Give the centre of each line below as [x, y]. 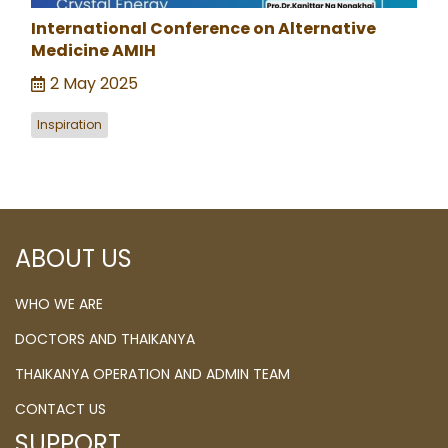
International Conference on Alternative [203, 29]
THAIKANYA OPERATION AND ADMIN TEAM [152, 374]
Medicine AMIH [93, 51]
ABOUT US [73, 259]
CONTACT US [60, 409]
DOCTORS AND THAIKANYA [105, 339]
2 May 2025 [94, 84]
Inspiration [69, 125]
